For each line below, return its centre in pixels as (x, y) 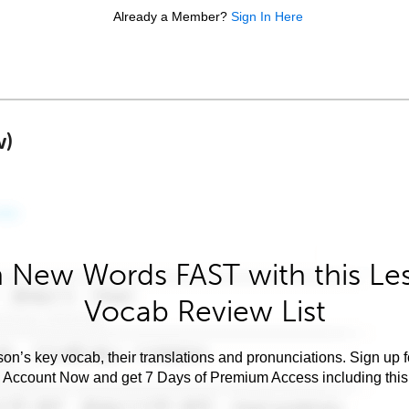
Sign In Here (267, 16)
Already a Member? (170, 16)
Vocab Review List (204, 311)
